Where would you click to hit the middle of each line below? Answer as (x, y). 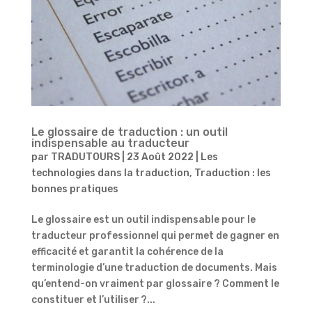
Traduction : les (232, 173)
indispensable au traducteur (110, 143)
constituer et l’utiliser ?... (93, 300)
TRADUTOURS (85, 157)
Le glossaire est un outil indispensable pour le (143, 220)
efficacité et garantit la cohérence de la (127, 252)
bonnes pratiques (75, 189)
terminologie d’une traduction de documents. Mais (154, 268)
